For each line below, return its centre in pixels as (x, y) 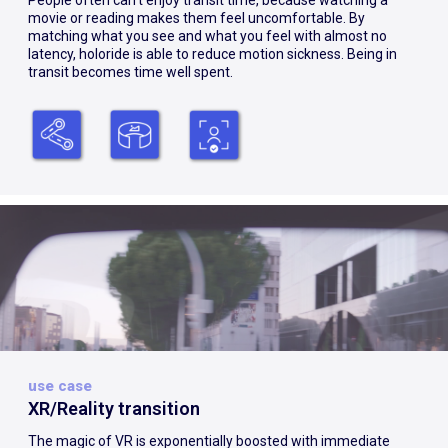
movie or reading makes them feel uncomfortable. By (196, 18)
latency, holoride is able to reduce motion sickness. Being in (212, 54)
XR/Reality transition (114, 409)
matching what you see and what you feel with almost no (207, 36)
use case (60, 386)
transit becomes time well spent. (130, 72)
